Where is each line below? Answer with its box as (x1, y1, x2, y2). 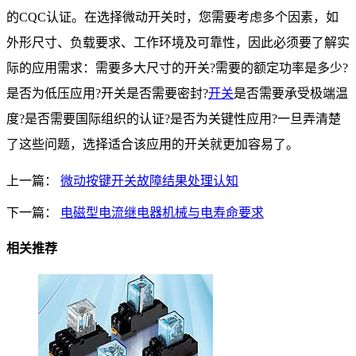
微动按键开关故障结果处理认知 (60, 174, 238, 188)
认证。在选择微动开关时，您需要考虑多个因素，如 (46, 10, 339, 25)
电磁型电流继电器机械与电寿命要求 (60, 206, 264, 220)
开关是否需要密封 (101, 87, 203, 101)
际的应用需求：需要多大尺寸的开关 (6, 61, 210, 75)
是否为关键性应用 (170, 112, 272, 126)
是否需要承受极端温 (234, 87, 348, 101)
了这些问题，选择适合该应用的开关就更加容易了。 (6, 137, 299, 152)
